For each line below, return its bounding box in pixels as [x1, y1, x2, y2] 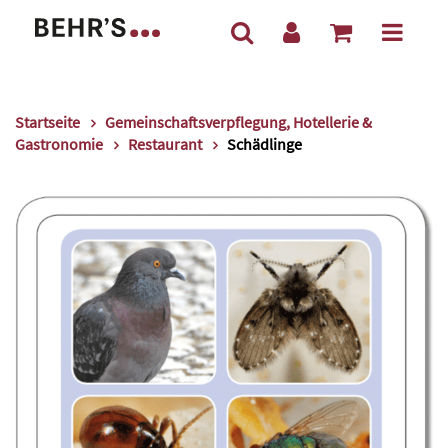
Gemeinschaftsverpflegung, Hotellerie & [105, 112, 372, 132]
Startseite [15, 112, 80, 132]
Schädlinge [227, 134, 302, 154]
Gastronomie [15, 134, 103, 154]
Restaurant [128, 134, 202, 154]
